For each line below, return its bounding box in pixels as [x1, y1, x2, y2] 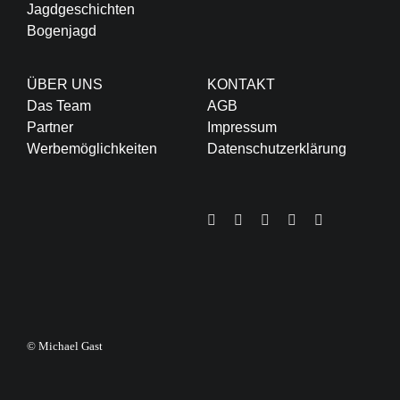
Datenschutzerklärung [206, 140, 346, 156]
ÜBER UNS [26, 76, 103, 92]
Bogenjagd [26, 22, 96, 38]
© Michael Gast [26, 338, 103, 353]
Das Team [26, 97, 91, 113]
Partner [26, 119, 73, 135]
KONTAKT [206, 76, 275, 92]
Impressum [206, 119, 277, 135]
